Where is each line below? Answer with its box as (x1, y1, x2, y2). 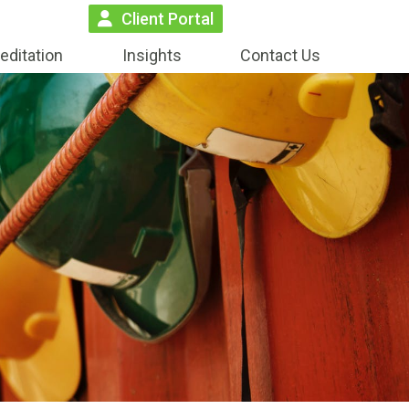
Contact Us (239, 45, 320, 65)
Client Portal (121, 8, 214, 28)
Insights (121, 45, 182, 65)
